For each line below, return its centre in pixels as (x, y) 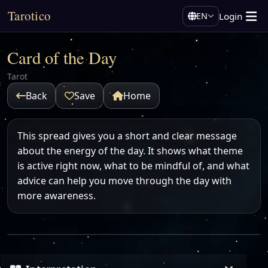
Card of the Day (62, 57)
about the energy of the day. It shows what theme (130, 150)
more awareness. (57, 195)
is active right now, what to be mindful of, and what (133, 165)
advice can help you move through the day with (124, 180)
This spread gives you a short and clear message (127, 135)
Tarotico (29, 16)
